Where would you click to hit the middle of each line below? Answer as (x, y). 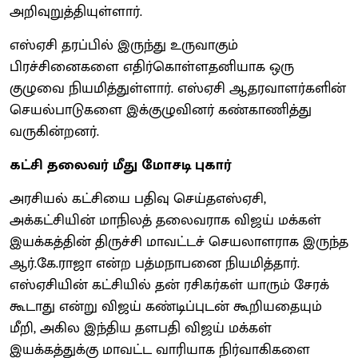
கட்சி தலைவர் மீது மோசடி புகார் (121, 165)
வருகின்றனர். (54, 131)
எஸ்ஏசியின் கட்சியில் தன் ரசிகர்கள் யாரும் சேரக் (169, 285)
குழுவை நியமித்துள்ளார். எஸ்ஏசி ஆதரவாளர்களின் (178, 88)
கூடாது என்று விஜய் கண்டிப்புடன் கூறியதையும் (166, 306)
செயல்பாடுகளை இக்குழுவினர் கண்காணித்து (161, 110)
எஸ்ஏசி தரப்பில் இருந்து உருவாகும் (124, 45)
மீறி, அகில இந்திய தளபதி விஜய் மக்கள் (141, 328)
